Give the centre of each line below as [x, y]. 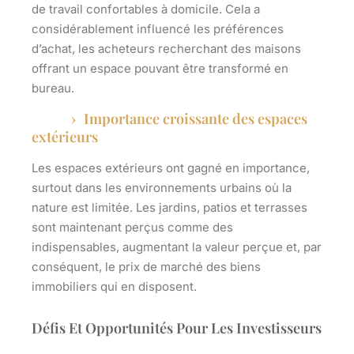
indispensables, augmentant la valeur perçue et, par [177, 247]
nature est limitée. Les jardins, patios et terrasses [169, 208]
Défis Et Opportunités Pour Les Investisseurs [177, 328]
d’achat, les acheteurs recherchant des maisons [166, 49]
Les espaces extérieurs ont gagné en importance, [171, 168]
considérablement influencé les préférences [158, 29]
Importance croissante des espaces [196, 119]
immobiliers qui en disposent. [114, 287]
